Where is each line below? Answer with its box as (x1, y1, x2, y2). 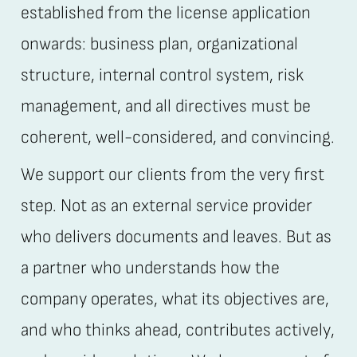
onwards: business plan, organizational (20, 33, 298, 56)
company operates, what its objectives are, (20, 288, 329, 311)
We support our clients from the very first (20, 164, 324, 186)
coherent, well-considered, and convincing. (20, 127, 335, 149)
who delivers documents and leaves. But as (20, 226, 331, 249)
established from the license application (20, 2, 311, 25)
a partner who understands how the (20, 257, 280, 280)
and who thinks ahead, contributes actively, (20, 320, 335, 342)
